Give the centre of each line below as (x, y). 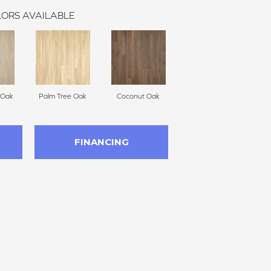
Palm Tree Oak (63, 96)
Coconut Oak (138, 96)
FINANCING (101, 142)
